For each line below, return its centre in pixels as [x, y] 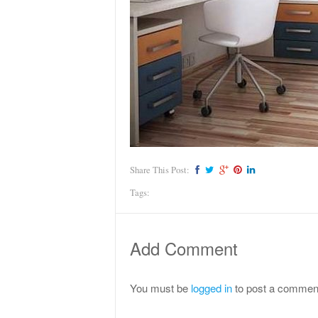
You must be [160, 287]
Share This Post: [161, 170]
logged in [212, 287]
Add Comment [184, 248]
